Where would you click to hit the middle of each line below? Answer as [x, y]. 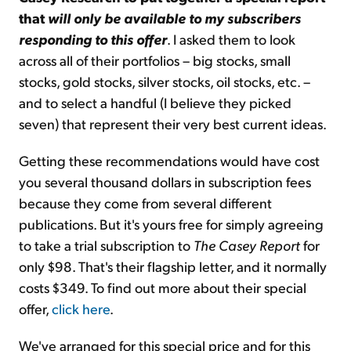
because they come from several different [145, 203]
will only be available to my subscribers [174, 18]
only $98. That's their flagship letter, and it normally [173, 266]
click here [81, 309]
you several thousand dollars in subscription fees [165, 182]
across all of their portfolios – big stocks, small [155, 60]
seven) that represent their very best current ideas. [173, 124]
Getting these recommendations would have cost [169, 161]
